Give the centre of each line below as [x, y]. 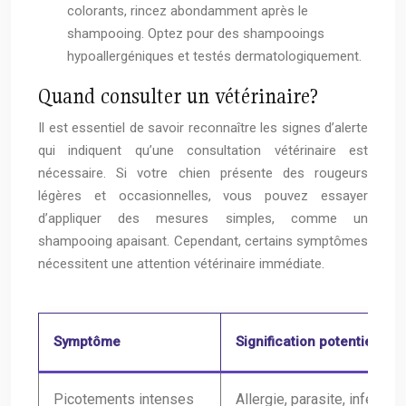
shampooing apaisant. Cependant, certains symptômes [203, 242]
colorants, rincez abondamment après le [188, 11]
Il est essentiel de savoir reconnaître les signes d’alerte [203, 128]
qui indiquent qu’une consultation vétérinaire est [203, 151]
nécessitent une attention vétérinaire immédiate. [181, 264]
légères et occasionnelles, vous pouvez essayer [203, 196]
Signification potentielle [312, 342]
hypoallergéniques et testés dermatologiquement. [214, 57]
